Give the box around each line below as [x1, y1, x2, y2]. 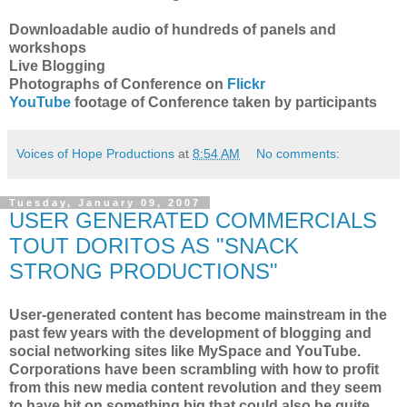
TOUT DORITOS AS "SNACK [9, 233, 299, 258]
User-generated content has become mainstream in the [9, 306, 387, 323]
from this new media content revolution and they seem [9, 379, 382, 395]
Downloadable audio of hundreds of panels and [9, 22, 336, 37]
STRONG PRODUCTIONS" [9, 259, 278, 283]
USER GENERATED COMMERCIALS [9, 208, 377, 233]
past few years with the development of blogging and [9, 324, 372, 341]
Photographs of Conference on [9, 76, 227, 92]
